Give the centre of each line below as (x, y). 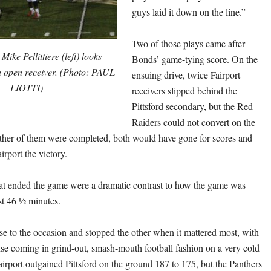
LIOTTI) (27, 88)
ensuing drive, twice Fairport (186, 75)
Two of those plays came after (188, 44)
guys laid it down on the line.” (189, 12)
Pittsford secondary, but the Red (192, 106)
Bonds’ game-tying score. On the (195, 59)
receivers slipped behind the (184, 91)
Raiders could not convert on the (194, 122)
